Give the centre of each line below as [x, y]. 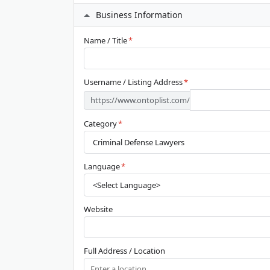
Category [100, 124]
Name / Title [105, 40]
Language [102, 166]
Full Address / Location [124, 251]
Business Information [139, 15]
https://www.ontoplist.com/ [140, 100]
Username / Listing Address [133, 82]
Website [98, 209]
